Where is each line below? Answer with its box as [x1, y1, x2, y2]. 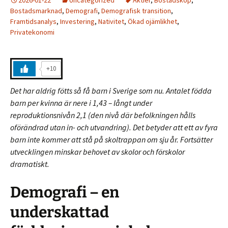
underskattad [10, 203, 109, 221]
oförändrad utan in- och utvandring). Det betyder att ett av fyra [10, 122, 218, 132]
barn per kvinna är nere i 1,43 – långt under [10, 97, 152, 108]
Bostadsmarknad [10, 6, 62, 15]
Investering [60, 16, 95, 26]
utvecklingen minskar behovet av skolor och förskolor [10, 146, 185, 157]
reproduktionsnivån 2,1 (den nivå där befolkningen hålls [10, 109, 195, 120]
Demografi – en [10, 183, 119, 202]
